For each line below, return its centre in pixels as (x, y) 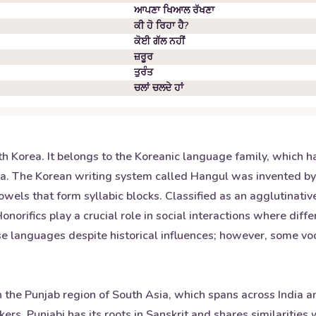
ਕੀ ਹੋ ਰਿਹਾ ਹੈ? (162, 26)
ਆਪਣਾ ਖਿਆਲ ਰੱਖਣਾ (174, 10)
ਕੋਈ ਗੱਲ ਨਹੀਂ (159, 41)
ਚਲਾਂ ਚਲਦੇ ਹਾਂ (159, 88)
